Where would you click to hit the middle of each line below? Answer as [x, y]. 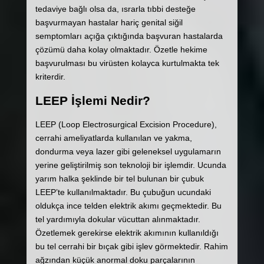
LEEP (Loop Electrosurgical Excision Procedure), [126, 124]
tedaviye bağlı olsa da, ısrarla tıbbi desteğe [115, 9]
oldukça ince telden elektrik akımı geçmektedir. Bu [128, 205]
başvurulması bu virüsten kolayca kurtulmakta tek [127, 63]
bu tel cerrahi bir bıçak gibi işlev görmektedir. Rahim [131, 246]
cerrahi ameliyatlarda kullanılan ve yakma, [113, 138]
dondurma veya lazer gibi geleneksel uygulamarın [128, 151]
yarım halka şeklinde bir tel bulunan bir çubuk [119, 178]
